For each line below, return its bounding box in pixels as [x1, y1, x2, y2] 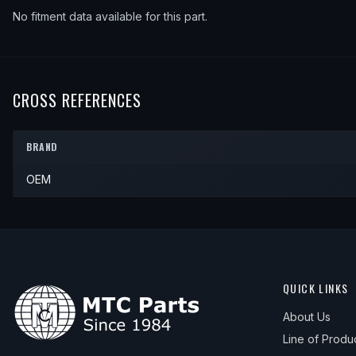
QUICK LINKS [283, 280, 349, 297]
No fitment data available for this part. [13, 10, 207, 24]
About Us [283, 310, 331, 324]
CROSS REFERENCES [13, 88, 141, 113]
